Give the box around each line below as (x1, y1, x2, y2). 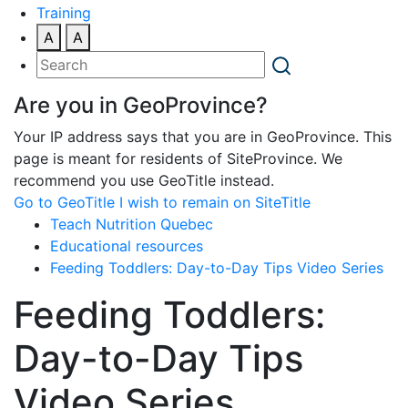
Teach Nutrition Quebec (50, 214, 213, 233)
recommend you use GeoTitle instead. (14, 170, 274, 189)
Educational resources (50, 236, 203, 255)
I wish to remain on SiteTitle (119, 192, 311, 211)
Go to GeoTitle (14, 192, 115, 211)
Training (36, 3, 91, 22)
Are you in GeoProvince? (14, 91, 268, 118)
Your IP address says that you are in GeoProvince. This (14, 127, 392, 146)
